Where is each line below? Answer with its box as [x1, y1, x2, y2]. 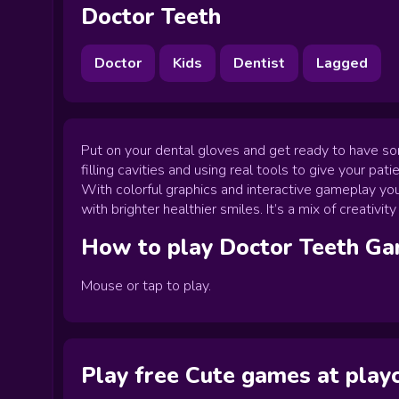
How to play [81, 232, 219, 263]
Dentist [233, 53, 285, 73]
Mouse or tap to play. [81, 276, 211, 296]
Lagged [316, 53, 368, 73]
